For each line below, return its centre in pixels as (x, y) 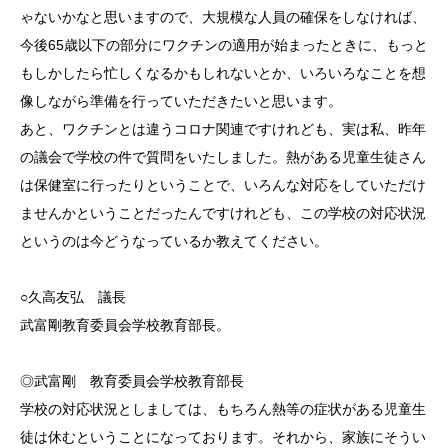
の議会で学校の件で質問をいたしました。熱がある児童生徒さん (223, 156)
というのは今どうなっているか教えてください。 (174, 240)
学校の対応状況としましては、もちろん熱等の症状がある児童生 (223, 408)
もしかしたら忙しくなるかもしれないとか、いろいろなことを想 (223, 72)
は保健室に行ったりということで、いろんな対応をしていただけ (223, 184)
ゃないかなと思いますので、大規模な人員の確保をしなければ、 (223, 16)
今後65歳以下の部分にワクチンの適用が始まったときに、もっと (224, 44)
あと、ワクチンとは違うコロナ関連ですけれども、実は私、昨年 (223, 128)
